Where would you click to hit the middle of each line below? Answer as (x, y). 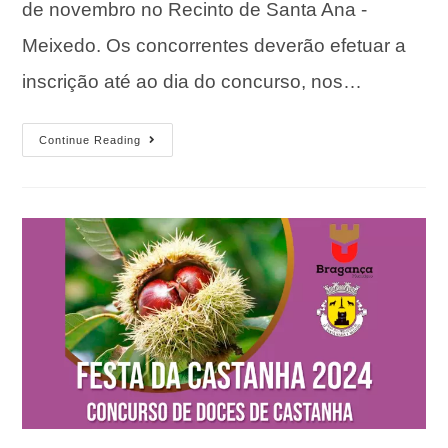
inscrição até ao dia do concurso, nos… (192, 81)
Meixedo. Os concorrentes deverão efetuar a (214, 45)
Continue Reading (90, 139)
